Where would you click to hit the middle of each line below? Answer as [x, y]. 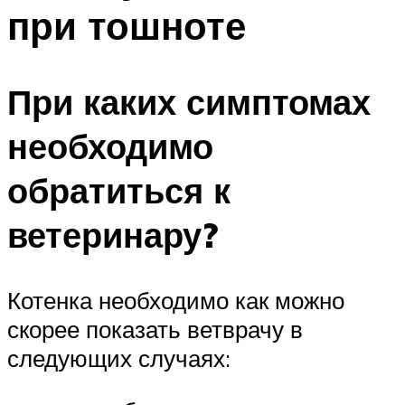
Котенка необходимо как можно [176, 301]
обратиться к [119, 191]
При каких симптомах [189, 102]
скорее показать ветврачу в [155, 330]
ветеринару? [113, 235]
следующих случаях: [119, 358]
